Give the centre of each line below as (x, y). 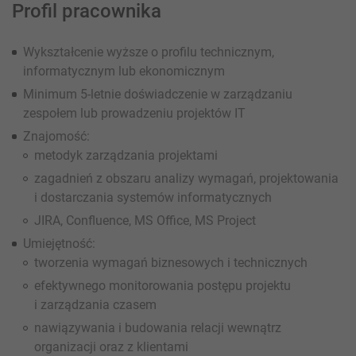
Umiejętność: (59, 243)
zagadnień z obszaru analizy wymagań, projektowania (186, 178)
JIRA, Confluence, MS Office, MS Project (145, 220)
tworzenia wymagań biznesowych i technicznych (171, 262)
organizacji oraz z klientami (111, 346)
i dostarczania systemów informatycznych (153, 197)
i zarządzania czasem (95, 304)
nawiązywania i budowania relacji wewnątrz (158, 327)
